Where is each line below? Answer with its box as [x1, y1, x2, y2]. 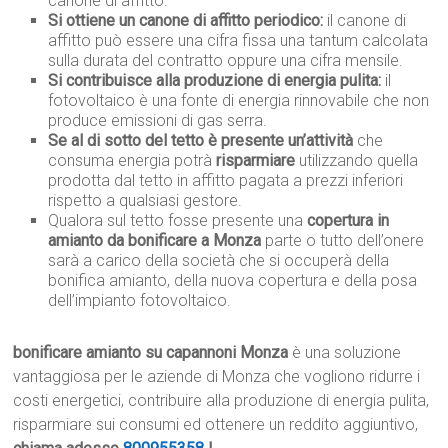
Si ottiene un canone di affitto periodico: [48, 11, 324, 31]
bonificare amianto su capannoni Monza [13, 343, 289, 363]
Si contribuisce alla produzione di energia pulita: [48, 71, 382, 91]
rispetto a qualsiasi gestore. [48, 191, 243, 211]
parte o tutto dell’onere [261, 231, 425, 251]
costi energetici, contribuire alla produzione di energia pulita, [13, 391, 430, 411]
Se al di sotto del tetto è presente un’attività [48, 131, 354, 151]
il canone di [323, 11, 407, 31]
